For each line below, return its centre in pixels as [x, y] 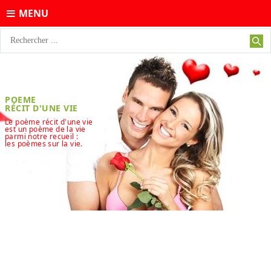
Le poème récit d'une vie [49, 122]
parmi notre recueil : [42, 136]
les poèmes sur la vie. [44, 144]
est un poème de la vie [45, 129]
